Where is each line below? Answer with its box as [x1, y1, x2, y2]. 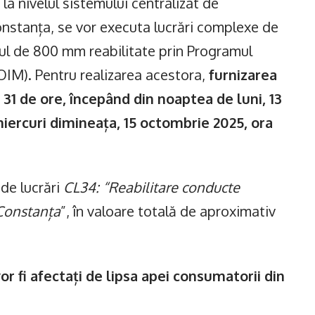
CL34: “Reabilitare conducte [63, 178, 240, 196]
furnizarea [209, 65, 277, 84]
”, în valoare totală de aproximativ [60, 202, 276, 220]
